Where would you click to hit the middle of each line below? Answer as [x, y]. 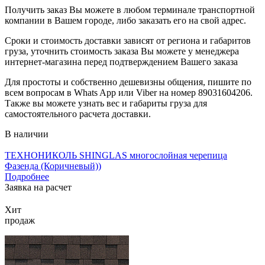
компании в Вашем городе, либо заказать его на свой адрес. [125, 20]
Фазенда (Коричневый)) [53, 166]
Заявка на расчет [38, 187]
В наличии [27, 134]
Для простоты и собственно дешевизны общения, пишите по [128, 82]
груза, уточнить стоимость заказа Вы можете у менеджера [122, 51]
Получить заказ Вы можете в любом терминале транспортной [130, 9]
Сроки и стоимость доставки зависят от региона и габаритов [128, 40]
